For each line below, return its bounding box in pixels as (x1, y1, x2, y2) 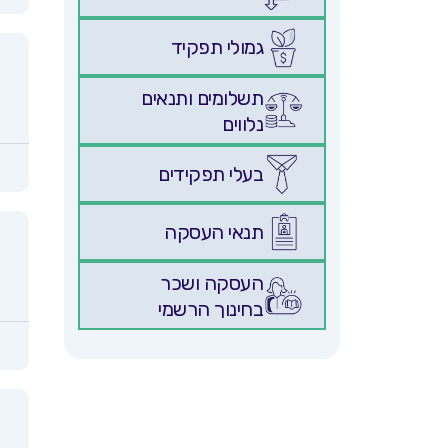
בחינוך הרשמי (158, 296, 264, 321)
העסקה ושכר (160, 270, 264, 295)
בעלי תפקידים (158, 162, 264, 187)
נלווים (222, 111, 264, 136)
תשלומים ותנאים (141, 85, 264, 110)
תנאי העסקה (164, 220, 264, 245)
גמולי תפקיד (170, 35, 264, 60)
